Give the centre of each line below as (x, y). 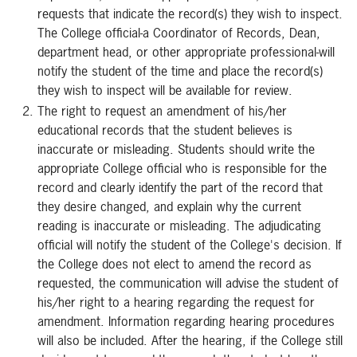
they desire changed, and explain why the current (169, 206)
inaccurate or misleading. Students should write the (176, 149)
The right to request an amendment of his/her (162, 111)
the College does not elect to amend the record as (175, 264)
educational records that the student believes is (165, 130)
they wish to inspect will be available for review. (165, 90)
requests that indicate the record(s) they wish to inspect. (190, 14)
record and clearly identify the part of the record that (180, 187)
